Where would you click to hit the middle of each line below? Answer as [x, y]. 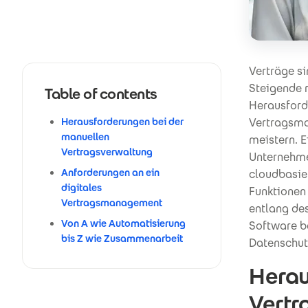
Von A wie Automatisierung [123, 223]
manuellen [85, 137]
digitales [81, 188]
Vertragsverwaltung [107, 152]
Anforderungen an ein [110, 173]
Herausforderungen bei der [122, 122]
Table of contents [101, 94]
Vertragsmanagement [112, 203]
